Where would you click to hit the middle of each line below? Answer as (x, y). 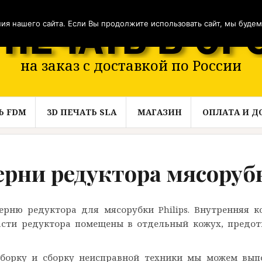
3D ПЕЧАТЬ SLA (82, 112)
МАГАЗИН (160, 112)
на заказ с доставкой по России (131, 65)
